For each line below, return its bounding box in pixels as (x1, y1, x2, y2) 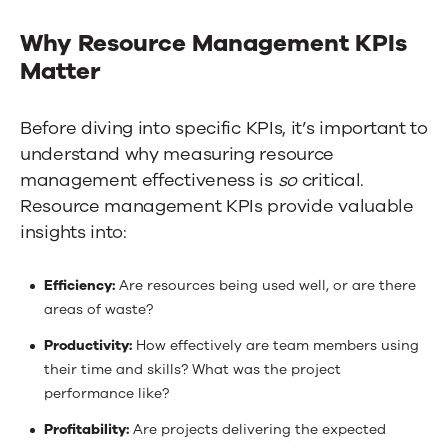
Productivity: (44, 335, 132, 355)
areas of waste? (44, 299, 153, 319)
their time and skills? (44, 359, 192, 379)
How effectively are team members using (132, 335, 419, 355)
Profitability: (44, 419, 129, 439)
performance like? (44, 383, 169, 403)
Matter (20, 54, 100, 87)
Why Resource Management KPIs (20, 26, 407, 59)
